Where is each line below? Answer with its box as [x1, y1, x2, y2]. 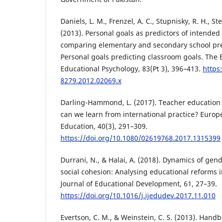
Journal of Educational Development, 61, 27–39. [60, 179, 217, 189]
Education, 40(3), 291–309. [60, 121, 148, 131]
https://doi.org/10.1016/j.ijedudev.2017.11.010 [60, 191, 216, 201]
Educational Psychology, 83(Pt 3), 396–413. [60, 64, 203, 74]
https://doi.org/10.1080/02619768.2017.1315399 [60, 133, 221, 143]
